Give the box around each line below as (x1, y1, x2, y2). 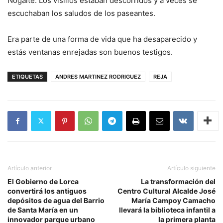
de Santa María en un (7, 205, 78, 214)
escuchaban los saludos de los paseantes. (7, 8, 155, 18)
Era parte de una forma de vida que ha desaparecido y (7, 34, 197, 44)
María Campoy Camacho (131, 196, 216, 205)
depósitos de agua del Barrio (7, 196, 105, 205)
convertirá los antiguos (7, 186, 87, 195)
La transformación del (141, 177, 216, 186)
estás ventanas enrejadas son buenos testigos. (7, 47, 173, 57)
